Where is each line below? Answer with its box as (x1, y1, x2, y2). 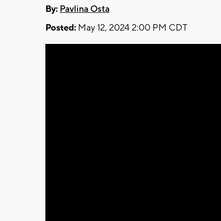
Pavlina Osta (60, 3, 110, 15)
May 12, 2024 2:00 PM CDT (76, 22, 187, 34)
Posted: (45, 22, 76, 34)
